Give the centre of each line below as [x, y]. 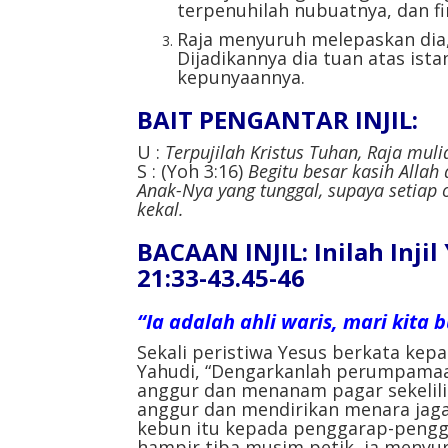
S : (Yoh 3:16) [192, 170]
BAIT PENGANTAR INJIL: [277, 119]
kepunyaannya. [241, 76]
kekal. [160, 208]
